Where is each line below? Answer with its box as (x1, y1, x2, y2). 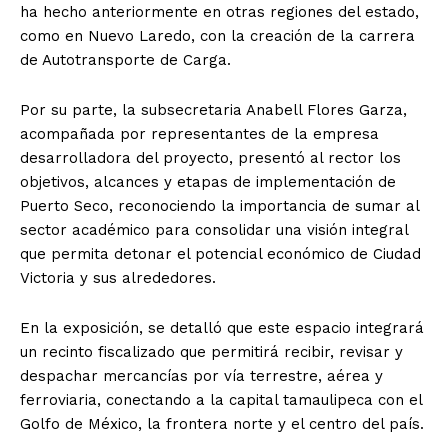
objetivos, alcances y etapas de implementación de (20, 172, 396, 191)
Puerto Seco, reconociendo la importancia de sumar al (20, 196, 419, 215)
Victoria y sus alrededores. (20, 268, 216, 287)
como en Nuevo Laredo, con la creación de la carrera (20, 26, 415, 45)
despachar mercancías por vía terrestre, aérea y (20, 366, 383, 385)
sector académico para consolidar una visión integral (20, 220, 408, 239)
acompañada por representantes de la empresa (20, 124, 379, 143)
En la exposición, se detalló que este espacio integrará (20, 318, 424, 337)
